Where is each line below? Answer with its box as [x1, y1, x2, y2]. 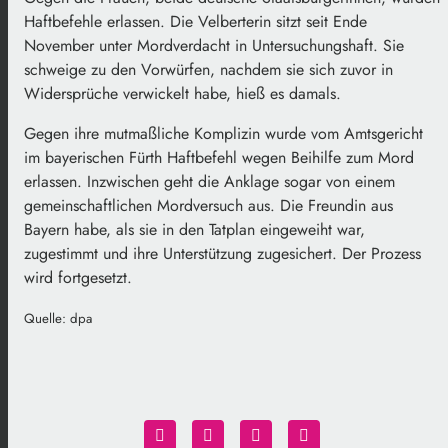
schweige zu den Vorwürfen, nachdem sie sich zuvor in [24, 57, 393, 81]
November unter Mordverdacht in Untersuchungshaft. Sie [24, 33, 404, 57]
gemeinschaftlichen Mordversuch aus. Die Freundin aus [24, 193, 393, 217]
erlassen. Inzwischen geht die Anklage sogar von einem [24, 169, 395, 193]
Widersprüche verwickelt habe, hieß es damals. [24, 81, 341, 105]
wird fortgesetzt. [24, 265, 132, 289]
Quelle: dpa [24, 308, 92, 328]
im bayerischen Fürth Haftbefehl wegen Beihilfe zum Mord [24, 145, 414, 169]
